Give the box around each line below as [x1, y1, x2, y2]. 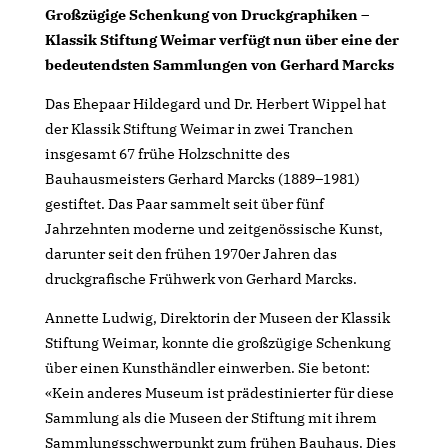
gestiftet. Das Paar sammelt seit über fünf [44, 194, 324, 213]
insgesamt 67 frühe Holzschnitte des [44, 144, 290, 163]
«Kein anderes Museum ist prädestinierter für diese [44, 383, 394, 402]
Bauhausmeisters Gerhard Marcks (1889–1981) [44, 169, 360, 188]
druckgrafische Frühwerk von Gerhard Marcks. [44, 269, 357, 288]
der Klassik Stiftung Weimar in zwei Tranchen [44, 119, 353, 138]
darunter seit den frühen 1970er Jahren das [44, 244, 337, 263]
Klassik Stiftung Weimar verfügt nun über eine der [44, 30, 399, 49]
